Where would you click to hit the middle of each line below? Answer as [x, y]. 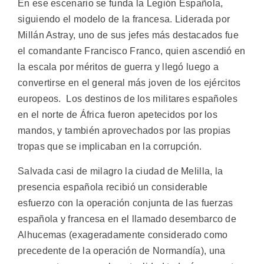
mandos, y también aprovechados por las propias [124, 131]
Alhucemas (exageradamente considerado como [123, 235]
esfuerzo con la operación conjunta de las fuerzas [126, 203]
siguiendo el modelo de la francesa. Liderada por [124, 19]
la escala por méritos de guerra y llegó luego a [118, 67]
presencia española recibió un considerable [113, 187]
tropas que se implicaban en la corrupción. [110, 147]
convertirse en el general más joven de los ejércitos [129, 83]
